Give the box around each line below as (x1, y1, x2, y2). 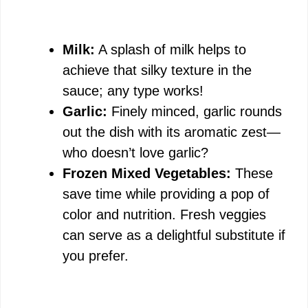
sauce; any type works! (63, 83, 203, 98)
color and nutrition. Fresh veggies (63, 207, 266, 222)
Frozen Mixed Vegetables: (63, 166, 231, 181)
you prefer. (63, 248, 129, 263)
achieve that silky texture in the (63, 63, 252, 78)
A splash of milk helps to (95, 42, 246, 57)
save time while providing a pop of (63, 186, 269, 201)
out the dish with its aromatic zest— (63, 124, 280, 140)
